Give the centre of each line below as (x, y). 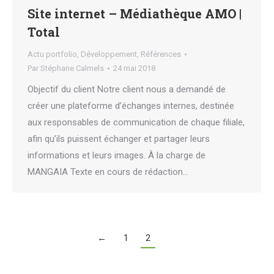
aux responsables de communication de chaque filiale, (136, 123)
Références (161, 54)
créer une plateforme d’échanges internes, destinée (131, 106)
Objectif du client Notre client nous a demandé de (127, 90)
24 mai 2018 (134, 68)
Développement (109, 54)
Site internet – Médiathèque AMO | (135, 14)
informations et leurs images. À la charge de (117, 156)
